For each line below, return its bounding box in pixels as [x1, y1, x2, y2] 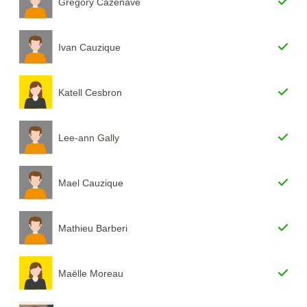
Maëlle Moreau [58, 267, 124, 279]
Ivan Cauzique [58, 41, 121, 53]
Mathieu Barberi [58, 222, 128, 234]
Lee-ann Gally [58, 132, 120, 143]
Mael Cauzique [58, 177, 124, 188]
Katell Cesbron [58, 86, 123, 98]
